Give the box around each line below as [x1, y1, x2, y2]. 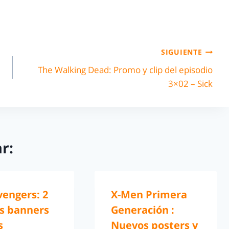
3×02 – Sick [168, 77, 213, 89]
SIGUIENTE [161, 47, 202, 57]
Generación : [110, 203, 174, 217]
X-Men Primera [110, 188, 187, 202]
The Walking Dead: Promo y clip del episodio [37, 63, 213, 76]
